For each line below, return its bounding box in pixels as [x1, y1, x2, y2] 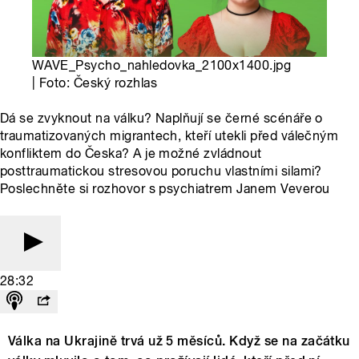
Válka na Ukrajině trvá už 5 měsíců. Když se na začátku [8, 333, 350, 349]
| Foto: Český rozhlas [32, 75, 158, 91]
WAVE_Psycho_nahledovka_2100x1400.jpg [32, 57, 292, 73]
